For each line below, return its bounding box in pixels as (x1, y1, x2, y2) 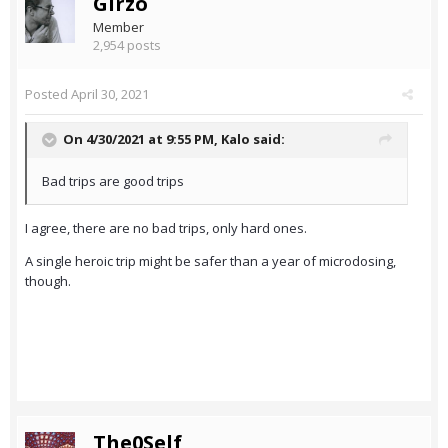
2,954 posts (93, 36, 161, 55)
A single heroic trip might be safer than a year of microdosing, (25, 252, 396, 271)
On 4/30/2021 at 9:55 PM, (63, 130, 221, 149)
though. (25, 272, 71, 291)
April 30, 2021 (71, 85, 149, 104)
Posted (25, 85, 71, 104)
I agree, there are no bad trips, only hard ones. (25, 219, 307, 238)
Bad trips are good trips (42, 172, 184, 191)
